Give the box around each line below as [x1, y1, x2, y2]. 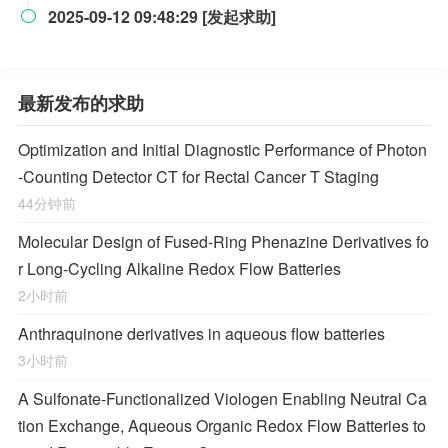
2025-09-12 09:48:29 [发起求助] [48, 5, 276, 28]
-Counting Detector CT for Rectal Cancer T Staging [18, 165, 379, 188]
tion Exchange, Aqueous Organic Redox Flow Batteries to [18, 414, 426, 437]
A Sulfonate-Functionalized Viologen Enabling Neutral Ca [18, 387, 427, 410]
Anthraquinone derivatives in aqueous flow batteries [18, 322, 385, 345]
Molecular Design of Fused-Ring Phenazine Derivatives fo [18, 230, 429, 253]
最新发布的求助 [18, 90, 144, 116]
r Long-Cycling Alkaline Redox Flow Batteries [18, 257, 341, 280]
